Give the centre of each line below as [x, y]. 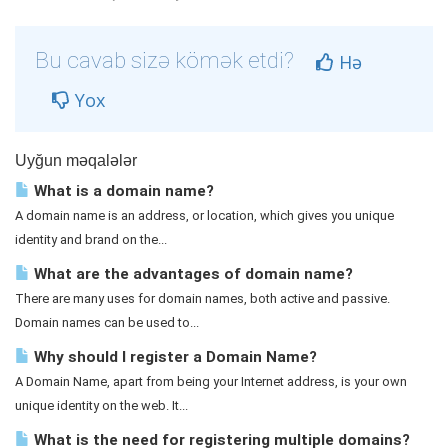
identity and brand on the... [91, 239]
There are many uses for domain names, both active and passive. [202, 298]
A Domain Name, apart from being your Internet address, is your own [211, 381]
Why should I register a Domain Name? [173, 357]
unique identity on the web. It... [101, 405]
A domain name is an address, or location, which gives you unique [204, 215]
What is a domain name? [122, 191]
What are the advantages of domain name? [191, 274]
